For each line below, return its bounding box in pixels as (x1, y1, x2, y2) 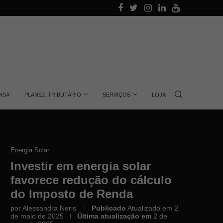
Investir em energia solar (10, 159, 151, 173)
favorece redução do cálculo (10, 173, 172, 187)
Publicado (92, 204, 126, 212)
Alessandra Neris (22, 204, 76, 212)
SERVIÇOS (103, 92, 130, 98)
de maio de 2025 (10, 212, 64, 220)
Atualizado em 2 (127, 204, 178, 212)
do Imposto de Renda (10, 187, 133, 201)
